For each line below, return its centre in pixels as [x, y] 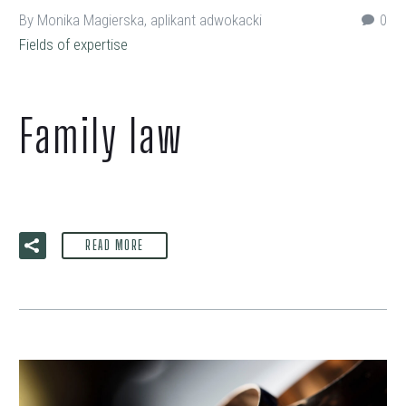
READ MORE [115, 246]
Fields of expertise [73, 45]
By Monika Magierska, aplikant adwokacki [140, 20]
